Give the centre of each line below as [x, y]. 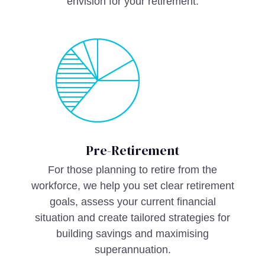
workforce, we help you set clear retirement [132, 186]
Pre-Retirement [132, 150]
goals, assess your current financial [132, 202]
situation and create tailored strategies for [132, 218]
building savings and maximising [132, 234]
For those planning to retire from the [132, 170]
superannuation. [132, 250]
